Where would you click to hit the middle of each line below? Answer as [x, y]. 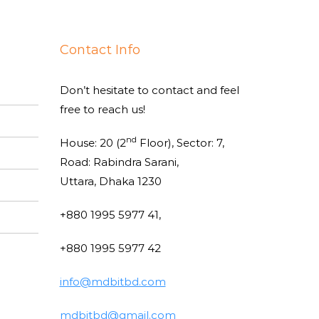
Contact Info [100, 49]
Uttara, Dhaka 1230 [110, 181]
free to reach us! [102, 109]
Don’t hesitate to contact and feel [149, 90]
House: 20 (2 [93, 142]
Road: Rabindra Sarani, [119, 162]
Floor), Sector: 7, [180, 142]
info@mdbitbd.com [113, 281]
